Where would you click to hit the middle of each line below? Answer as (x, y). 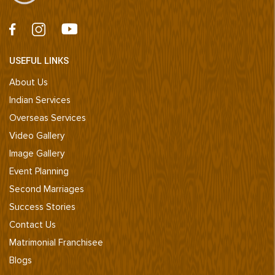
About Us (29, 82)
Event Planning (39, 171)
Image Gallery (37, 153)
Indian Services (40, 100)
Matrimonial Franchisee (56, 242)
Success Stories (42, 207)
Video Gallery (37, 135)
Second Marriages (47, 189)
